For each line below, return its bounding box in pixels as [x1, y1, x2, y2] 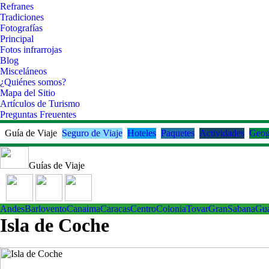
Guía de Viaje [5, 128, 57, 138]
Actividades [199, 128, 244, 138]
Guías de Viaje [29, 160, 85, 171]
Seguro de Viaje [62, 128, 122, 138]
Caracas [100, 204, 130, 214]
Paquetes [161, 128, 195, 138]
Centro [130, 204, 156, 214]
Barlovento [25, 204, 67, 214]
